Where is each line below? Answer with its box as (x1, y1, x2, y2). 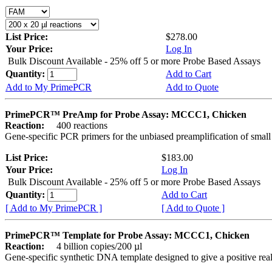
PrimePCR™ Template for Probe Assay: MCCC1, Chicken (5, 229, 250, 240)
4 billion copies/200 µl (47, 240, 142, 251)
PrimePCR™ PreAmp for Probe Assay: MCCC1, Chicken (5, 109, 246, 120)
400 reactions (47, 120, 107, 131)
